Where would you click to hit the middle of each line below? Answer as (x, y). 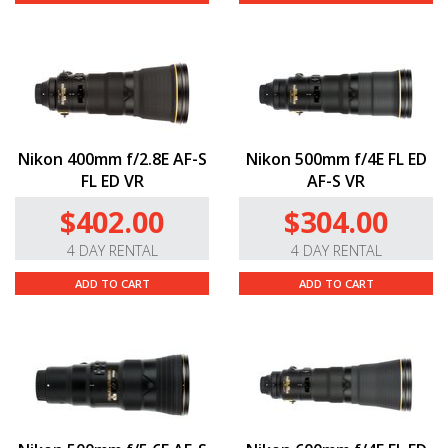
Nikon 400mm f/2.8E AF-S (112, 159)
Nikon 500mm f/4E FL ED (336, 159)
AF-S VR (336, 181)
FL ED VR (112, 181)
